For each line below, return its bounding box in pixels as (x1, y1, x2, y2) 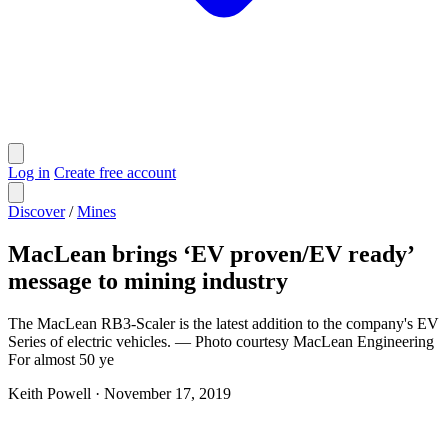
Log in (8, 164, 50, 181)
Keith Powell (8, 384, 91, 402)
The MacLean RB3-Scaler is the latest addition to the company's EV (8, 314, 439, 332)
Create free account (54, 164, 176, 181)
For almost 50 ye (8, 350, 114, 368)
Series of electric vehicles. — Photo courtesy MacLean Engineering (8, 332, 434, 350)
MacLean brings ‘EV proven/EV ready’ (8, 240, 413, 267)
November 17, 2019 (104, 384, 231, 402)
